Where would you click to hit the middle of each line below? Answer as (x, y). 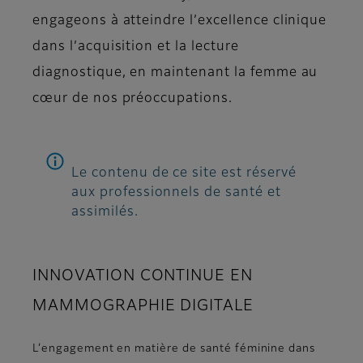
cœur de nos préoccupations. (132, 99)
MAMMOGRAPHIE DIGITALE (143, 306)
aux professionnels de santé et (176, 193)
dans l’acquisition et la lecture (136, 47)
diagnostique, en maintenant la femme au (175, 73)
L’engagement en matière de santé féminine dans (174, 349)
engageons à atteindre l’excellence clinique (180, 21)
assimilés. (105, 213)
